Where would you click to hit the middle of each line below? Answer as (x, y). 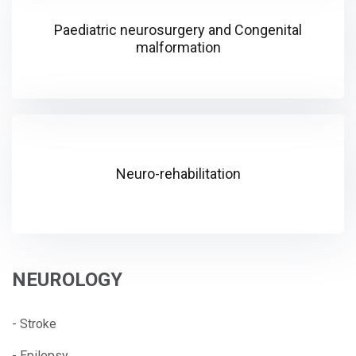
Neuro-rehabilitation (178, 173)
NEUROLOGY (67, 279)
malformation (178, 47)
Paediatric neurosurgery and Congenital (178, 29)
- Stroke (34, 323)
